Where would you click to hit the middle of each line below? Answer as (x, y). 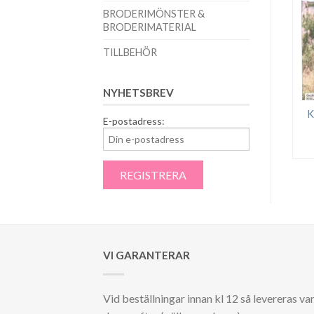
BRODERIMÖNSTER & (154, 13)
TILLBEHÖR (130, 52)
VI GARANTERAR (146, 255)
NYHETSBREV (138, 92)
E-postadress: (134, 121)
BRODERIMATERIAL (150, 27)
